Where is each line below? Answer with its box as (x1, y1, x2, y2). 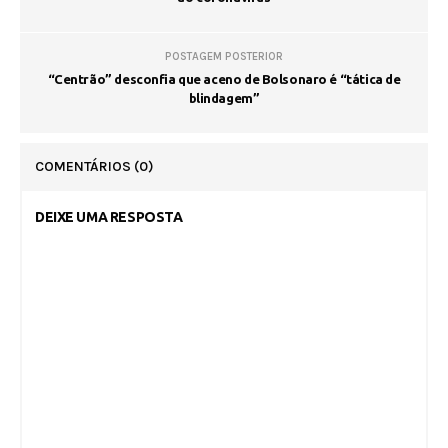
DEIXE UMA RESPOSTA (35, 209, 183, 226)
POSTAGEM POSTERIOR (165, 50, 283, 64)
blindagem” (188, 91, 260, 106)
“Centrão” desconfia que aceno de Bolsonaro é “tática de (47, 72, 401, 87)
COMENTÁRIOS (35, 158, 134, 176)
